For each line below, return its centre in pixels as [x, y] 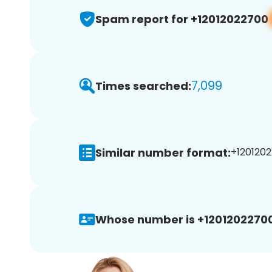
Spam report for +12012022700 [182, 19]
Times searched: [143, 86]
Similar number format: [163, 152]
